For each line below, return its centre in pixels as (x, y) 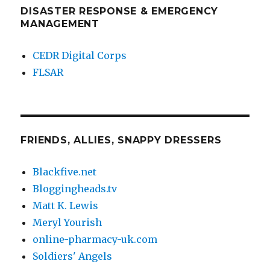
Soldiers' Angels (73, 256)
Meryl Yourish (67, 223)
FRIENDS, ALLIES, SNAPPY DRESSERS (121, 140)
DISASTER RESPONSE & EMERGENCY (120, 11)
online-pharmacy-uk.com (95, 240)
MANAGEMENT (60, 24)
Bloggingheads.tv (75, 189)
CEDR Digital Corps (80, 56)
